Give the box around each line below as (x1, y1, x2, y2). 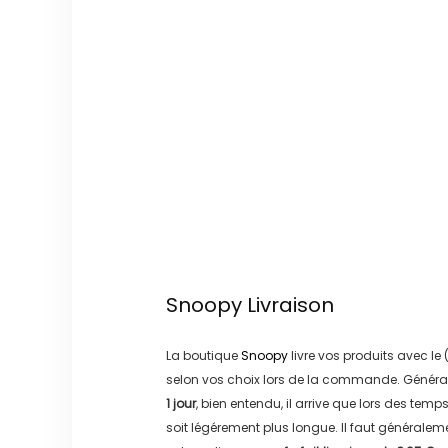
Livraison (241, 290, 334, 319)
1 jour (165, 394, 196, 412)
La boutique (165, 346, 241, 364)
